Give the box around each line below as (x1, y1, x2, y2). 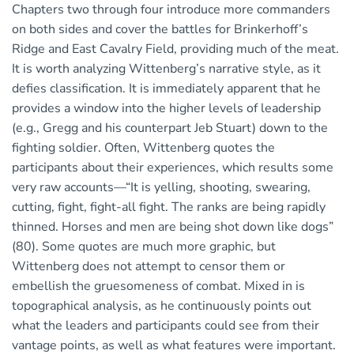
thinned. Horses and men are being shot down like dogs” (12, 218, 333, 236)
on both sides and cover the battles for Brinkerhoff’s (12, 21, 308, 39)
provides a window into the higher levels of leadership (12, 100, 321, 118)
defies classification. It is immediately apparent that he (12, 80, 321, 98)
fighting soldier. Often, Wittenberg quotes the (12, 139, 275, 157)
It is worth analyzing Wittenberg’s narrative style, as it (12, 60, 321, 78)
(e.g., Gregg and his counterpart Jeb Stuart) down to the (12, 119, 328, 137)
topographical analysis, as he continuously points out (12, 297, 311, 315)
